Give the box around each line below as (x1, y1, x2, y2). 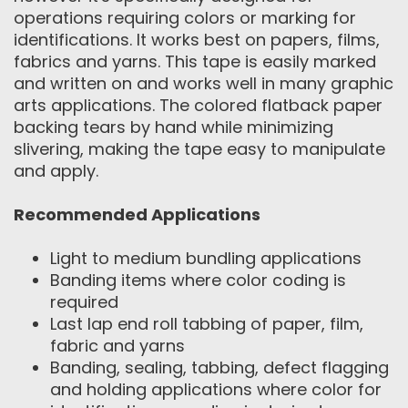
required (50, 291, 118, 313)
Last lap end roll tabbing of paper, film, (50, 312, 363, 335)
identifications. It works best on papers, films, (14, 28, 380, 51)
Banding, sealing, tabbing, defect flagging (50, 356, 389, 379)
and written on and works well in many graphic (14, 72, 393, 95)
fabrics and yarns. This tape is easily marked (14, 50, 376, 73)
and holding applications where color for (50, 378, 382, 401)
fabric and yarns (50, 334, 185, 357)
